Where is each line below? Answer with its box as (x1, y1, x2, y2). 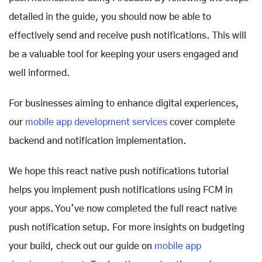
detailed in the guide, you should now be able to (9, 12, 211, 22)
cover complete (167, 117, 235, 127)
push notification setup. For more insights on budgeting (9, 222, 244, 232)
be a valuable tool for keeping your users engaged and (9, 49, 238, 59)
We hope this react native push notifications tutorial (9, 166, 229, 176)
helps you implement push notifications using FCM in (9, 185, 233, 195)
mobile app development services (23, 117, 167, 127)
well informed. (9, 68, 70, 78)
